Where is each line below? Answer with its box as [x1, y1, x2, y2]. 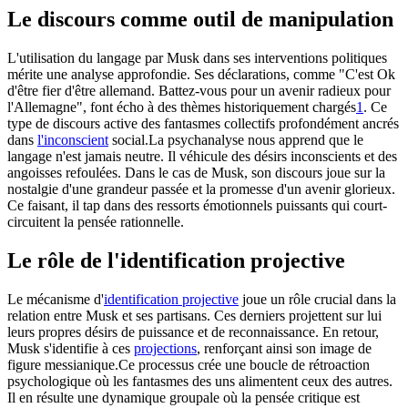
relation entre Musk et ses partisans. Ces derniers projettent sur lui [7, 308, 382, 324]
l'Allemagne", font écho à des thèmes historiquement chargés [7, 99, 356, 116]
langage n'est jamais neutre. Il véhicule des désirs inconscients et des [7, 148, 397, 165]
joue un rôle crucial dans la [239, 291, 396, 308]
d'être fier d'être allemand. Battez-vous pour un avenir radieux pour [7, 83, 391, 99]
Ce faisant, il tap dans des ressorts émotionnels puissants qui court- [7, 198, 387, 214]
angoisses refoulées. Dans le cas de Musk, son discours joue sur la [7, 165, 385, 181]
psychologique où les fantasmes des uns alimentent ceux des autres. [7, 373, 393, 390]
